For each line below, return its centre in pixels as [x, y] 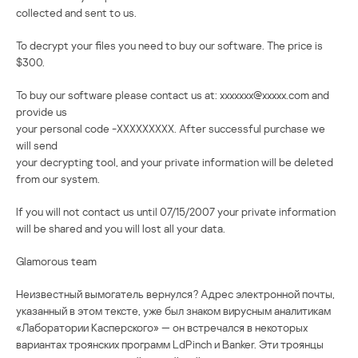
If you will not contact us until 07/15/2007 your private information [176, 211]
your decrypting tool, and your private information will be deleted [175, 161]
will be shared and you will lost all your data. [121, 228]
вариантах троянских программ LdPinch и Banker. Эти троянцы [170, 344]
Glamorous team [56, 261]
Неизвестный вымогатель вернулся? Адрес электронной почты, [175, 293]
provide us [42, 111]
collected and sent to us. [76, 12]
